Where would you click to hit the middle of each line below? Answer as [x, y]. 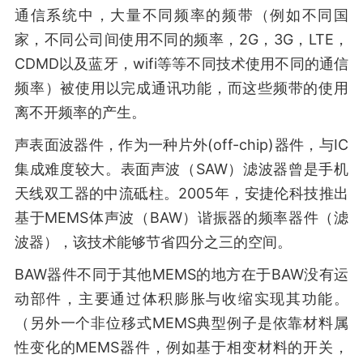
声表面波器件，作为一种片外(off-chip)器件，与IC [181, 145]
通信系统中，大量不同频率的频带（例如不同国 [181, 15]
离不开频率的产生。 [80, 112]
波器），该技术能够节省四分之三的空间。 [153, 242]
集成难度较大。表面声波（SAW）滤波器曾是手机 [181, 169]
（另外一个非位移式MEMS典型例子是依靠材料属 [181, 323]
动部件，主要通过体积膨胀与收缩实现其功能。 [181, 299]
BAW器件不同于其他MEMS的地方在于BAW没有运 [181, 274]
